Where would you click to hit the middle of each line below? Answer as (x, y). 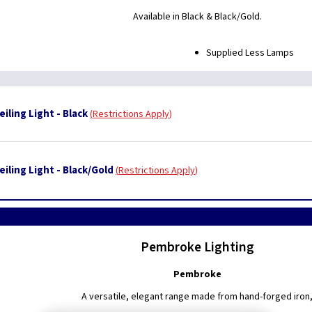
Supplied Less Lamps (250, 53)
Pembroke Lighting (197, 247)
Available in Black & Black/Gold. (197, 17)
